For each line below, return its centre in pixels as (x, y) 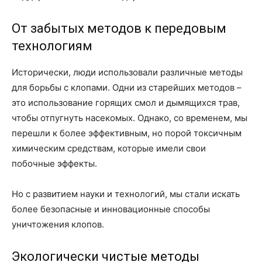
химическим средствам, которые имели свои (109, 148)
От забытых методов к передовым (119, 28)
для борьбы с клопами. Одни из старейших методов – (127, 87)
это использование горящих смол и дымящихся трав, (126, 103)
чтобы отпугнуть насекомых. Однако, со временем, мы (130, 118)
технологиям (52, 46)
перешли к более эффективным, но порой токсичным (127, 133)
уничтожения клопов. (58, 224)
